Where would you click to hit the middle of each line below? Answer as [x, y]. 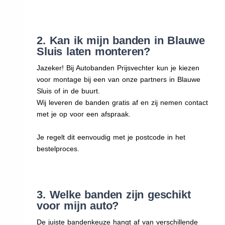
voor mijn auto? [78, 205]
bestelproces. [58, 148]
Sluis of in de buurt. [69, 91]
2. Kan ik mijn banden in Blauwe [121, 40]
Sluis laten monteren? [93, 51]
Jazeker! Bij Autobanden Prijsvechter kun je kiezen [118, 68]
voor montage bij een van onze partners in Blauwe [119, 79]
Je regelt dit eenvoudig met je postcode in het [111, 137]
